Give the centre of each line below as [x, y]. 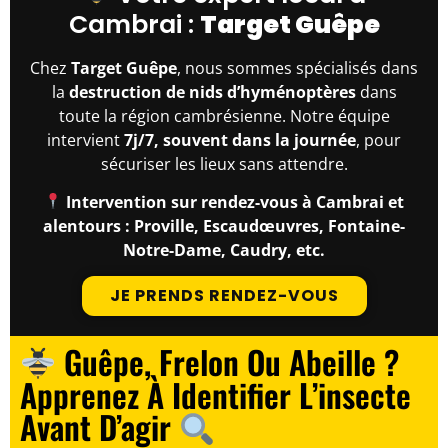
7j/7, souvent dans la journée [240, 139]
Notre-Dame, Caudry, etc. [224, 249]
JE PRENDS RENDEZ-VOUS [224, 296]
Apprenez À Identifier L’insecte [215, 395]
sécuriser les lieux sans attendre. [224, 163]
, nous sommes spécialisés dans [297, 67]
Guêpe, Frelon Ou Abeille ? [228, 362]
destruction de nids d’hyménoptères [212, 91]
